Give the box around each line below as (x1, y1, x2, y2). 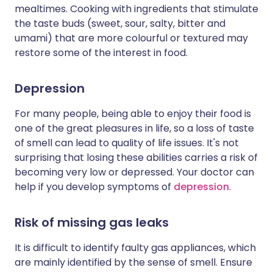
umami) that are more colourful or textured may (15, 31, 248, 45)
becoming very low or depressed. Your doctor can (15, 165, 254, 179)
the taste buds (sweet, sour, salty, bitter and (15, 16, 225, 30)
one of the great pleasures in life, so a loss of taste (15, 121, 254, 135)
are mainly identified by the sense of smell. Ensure (15, 255, 252, 269)
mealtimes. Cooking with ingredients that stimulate (15, 2, 258, 16)
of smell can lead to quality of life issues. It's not (15, 136, 239, 150)
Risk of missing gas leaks (15, 214, 169, 231)
